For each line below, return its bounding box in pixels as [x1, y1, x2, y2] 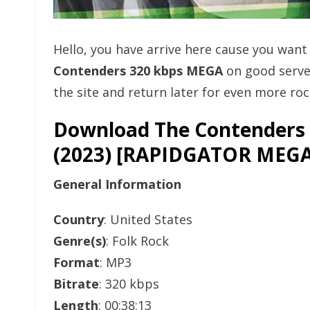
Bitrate [53, 275, 99, 292]
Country [53, 211, 104, 228]
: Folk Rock [106, 232, 169, 249]
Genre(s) [53, 232, 106, 249]
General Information [53, 176, 181, 192]
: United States [104, 211, 192, 228]
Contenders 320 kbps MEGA [53, 62, 223, 79]
